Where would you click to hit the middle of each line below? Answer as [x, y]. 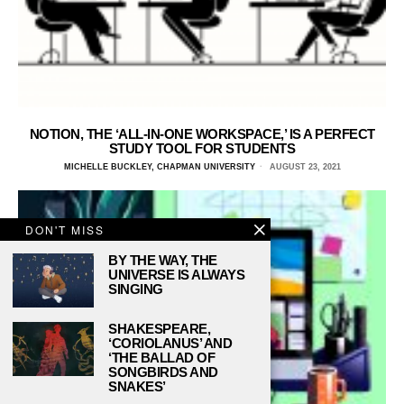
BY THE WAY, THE [163, 260]
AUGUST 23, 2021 [303, 167]
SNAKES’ [137, 386]
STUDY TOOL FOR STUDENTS [202, 149]
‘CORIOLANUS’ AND [170, 343]
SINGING [136, 289]
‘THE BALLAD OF [161, 358]
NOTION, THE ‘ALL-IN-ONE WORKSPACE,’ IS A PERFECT [202, 134]
